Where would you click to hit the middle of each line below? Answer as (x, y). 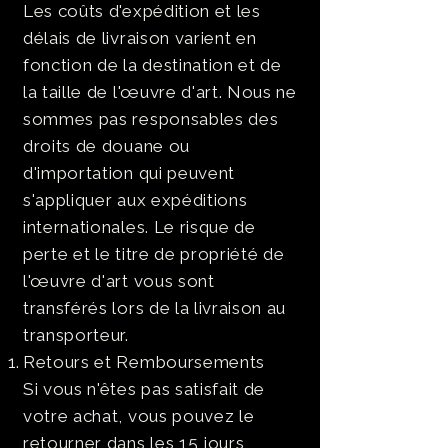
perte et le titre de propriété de (154, 254)
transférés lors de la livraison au (155, 308)
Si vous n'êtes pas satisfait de (144, 389)
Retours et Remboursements (144, 362)
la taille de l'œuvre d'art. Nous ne (160, 92)
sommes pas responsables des (151, 119)
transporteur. (76, 335)
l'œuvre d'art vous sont (119, 281)
